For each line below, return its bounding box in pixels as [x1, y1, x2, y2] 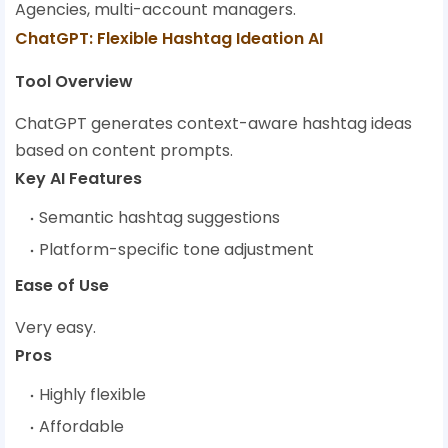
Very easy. [15, 316, 96, 340]
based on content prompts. [15, 139, 233, 163]
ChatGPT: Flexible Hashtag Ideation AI [15, 27, 323, 51]
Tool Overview [15, 70, 133, 94]
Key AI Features [15, 167, 142, 191]
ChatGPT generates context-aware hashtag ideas [15, 112, 412, 136]
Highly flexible [39, 383, 146, 407]
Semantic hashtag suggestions [39, 206, 280, 230]
